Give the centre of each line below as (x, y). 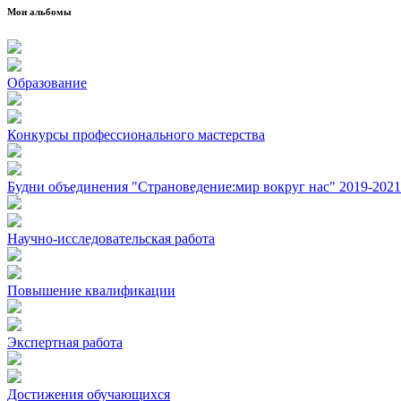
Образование (47, 82)
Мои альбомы (39, 11)
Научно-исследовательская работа (111, 238)
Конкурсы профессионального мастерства (136, 134)
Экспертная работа (65, 342)
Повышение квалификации (91, 290)
